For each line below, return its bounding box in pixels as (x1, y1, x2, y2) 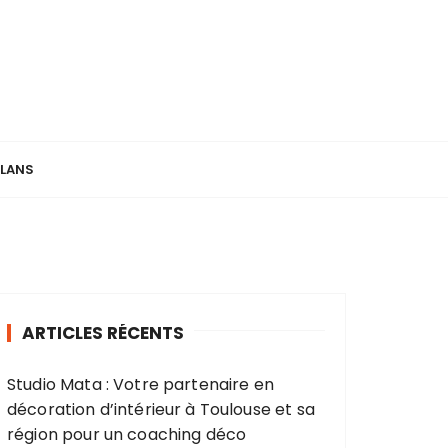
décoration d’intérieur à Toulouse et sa (7, 398, 315, 421)
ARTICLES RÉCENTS (22, 321, 184, 345)
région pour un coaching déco (7, 423, 247, 446)
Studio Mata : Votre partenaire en (7, 373, 274, 396)
